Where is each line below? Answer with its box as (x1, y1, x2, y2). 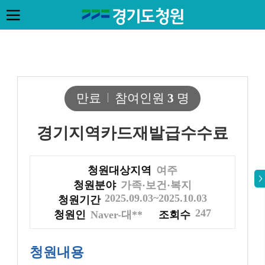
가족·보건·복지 (120, 179, 192, 191)
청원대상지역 (88, 164, 152, 176)
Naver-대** (91, 208, 143, 221)
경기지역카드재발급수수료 (37, 124, 228, 142)
